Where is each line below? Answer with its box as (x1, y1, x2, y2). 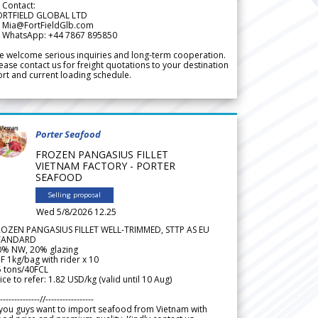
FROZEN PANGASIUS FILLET (35, 147, 168, 161)
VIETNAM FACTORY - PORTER (35, 158, 175, 172)
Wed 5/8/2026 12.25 (36, 205, 116, 218)
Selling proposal (48, 190, 101, 199)
